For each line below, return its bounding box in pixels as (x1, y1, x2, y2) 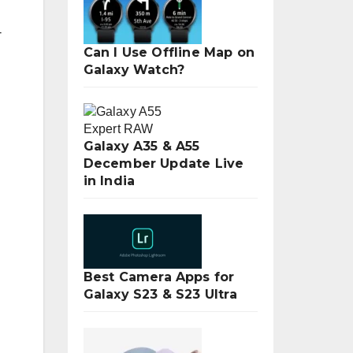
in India (83, 173, 136, 188)
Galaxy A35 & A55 (83, 139, 200, 154)
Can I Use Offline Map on (83, 45, 255, 60)
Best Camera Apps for (83, 269, 235, 284)
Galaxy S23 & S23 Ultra (83, 287, 237, 302)
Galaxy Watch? (83, 62, 185, 77)
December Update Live (83, 156, 244, 171)
